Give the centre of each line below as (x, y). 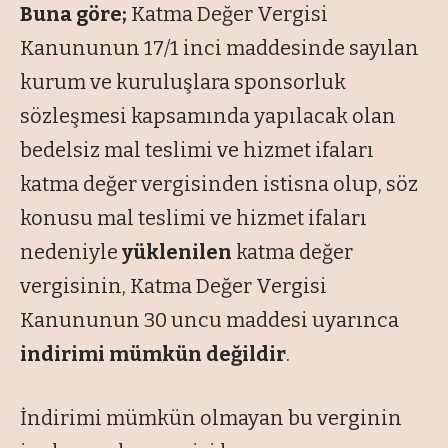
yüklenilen (179, 252)
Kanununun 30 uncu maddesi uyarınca (209, 320)
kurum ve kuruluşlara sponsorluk (183, 82)
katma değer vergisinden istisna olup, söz (219, 184)
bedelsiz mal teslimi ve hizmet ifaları (197, 150)
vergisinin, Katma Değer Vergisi (173, 286)
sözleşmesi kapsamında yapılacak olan (208, 116)
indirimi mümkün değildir (153, 354)
